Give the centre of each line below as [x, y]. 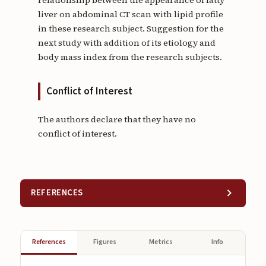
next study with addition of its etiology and [126, 43]
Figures [105, 242]
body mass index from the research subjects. [130, 57]
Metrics [161, 242]
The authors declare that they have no [117, 120]
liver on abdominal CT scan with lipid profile [130, 15]
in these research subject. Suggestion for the [131, 29]
